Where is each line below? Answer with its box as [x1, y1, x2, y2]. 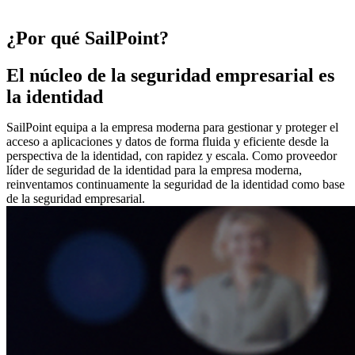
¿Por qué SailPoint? [6, 27, 169, 48]
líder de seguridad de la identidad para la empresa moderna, [6, 162, 302, 177]
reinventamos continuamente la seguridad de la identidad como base [6, 177, 345, 191]
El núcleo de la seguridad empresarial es [6, 64, 334, 86]
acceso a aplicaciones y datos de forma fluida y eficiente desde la [6, 134, 329, 148]
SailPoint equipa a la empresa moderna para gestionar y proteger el [6, 120, 338, 134]
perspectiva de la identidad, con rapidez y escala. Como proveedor [6, 148, 337, 162]
